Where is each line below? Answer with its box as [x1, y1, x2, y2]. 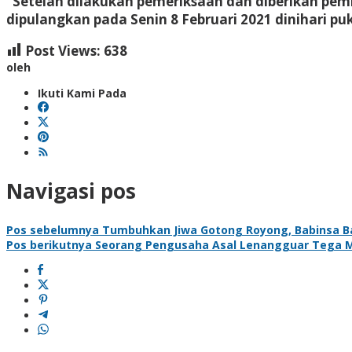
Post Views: [25, 41, 101, 60]
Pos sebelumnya [6, 222, 99, 237]
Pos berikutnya [6, 236, 92, 252]
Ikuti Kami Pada [38, 85, 126, 101]
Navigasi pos [6, 177, 136, 206]
